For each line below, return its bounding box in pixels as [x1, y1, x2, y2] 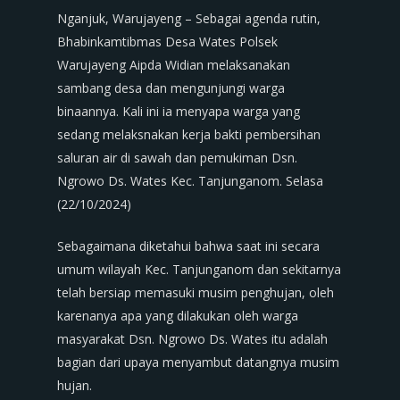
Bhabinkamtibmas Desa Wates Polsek [57, 33, 278, 50]
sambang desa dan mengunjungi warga [57, 79, 285, 96]
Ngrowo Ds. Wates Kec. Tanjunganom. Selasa [57, 172, 323, 189]
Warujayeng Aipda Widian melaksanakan [57, 56, 290, 73]
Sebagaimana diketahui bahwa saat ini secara [57, 237, 320, 254]
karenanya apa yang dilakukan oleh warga [57, 307, 298, 324]
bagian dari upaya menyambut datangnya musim [57, 354, 339, 371]
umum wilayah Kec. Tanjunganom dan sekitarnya [57, 261, 341, 278]
